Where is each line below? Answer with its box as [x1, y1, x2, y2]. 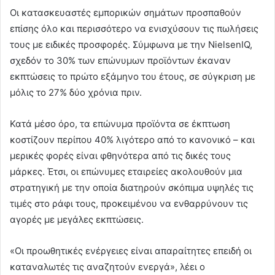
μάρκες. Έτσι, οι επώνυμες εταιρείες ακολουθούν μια [10, 165, 242, 177]
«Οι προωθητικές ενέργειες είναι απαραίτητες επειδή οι [10, 244, 252, 257]
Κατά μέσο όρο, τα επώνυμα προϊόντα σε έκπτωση [10, 117, 230, 130]
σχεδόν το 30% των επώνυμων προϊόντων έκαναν [10, 54, 231, 66]
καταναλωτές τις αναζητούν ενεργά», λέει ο [10, 260, 205, 273]
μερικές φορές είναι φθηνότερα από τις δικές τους [10, 149, 231, 161]
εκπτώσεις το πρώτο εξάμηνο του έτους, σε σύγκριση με [10, 70, 255, 82]
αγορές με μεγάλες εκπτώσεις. [10, 213, 144, 225]
